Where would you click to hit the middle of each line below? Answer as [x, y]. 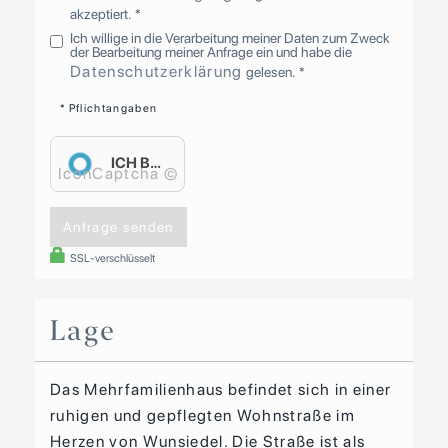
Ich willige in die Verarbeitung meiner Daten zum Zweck [230, 38]
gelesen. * [273, 72]
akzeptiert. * [106, 14]
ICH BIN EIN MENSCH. [156, 163]
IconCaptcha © [118, 174]
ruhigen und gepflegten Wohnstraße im [203, 416]
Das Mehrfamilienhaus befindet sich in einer [221, 390]
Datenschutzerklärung [156, 72]
